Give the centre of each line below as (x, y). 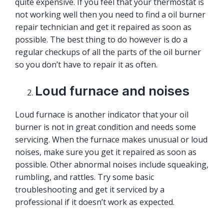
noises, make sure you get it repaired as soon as (106, 152)
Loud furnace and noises (112, 91)
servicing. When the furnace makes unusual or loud (111, 140)
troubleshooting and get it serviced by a (90, 190)
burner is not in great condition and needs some (105, 127)
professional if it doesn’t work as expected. (95, 202)
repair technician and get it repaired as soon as (103, 27)
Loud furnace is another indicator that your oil (102, 115)
